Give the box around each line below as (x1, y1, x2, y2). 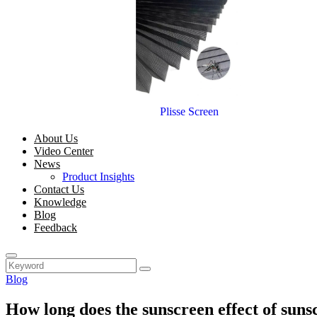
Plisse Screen (159, 105, 219, 117)
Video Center (34, 145, 93, 157)
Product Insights (62, 171, 134, 183)
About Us (34, 132, 78, 144)
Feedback (34, 221, 77, 234)
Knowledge (34, 196, 86, 208)
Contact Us (34, 183, 84, 195)
